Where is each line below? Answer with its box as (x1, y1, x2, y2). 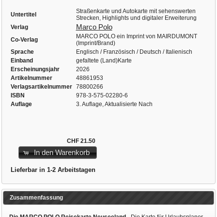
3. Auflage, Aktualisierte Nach (76, 100, 153, 108)
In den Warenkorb (33, 149, 90, 157)
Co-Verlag (10, 36, 38, 43)
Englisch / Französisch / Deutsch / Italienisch (76, 48, 192, 55)
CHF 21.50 (66, 137, 95, 144)
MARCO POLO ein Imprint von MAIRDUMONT (76, 32, 197, 40)
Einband (10, 57, 33, 64)
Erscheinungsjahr (10, 65, 60, 73)
